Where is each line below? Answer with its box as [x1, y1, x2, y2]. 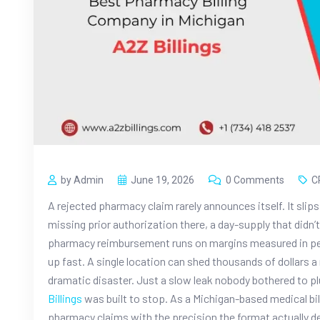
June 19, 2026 [131, 174, 194, 186]
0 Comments [226, 174, 284, 186]
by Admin [61, 174, 104, 186]
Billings [48, 291, 82, 305]
